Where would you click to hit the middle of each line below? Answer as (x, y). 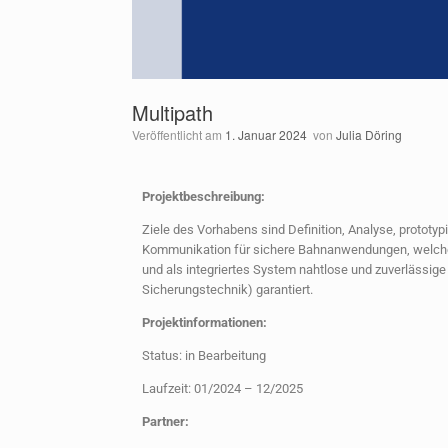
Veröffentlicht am (182, 134)
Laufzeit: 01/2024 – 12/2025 (222, 388)
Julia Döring (369, 134)
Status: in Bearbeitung (204, 355)
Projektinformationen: (204, 322)
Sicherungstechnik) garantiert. (227, 289)
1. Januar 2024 (266, 134)
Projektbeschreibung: (203, 196)
